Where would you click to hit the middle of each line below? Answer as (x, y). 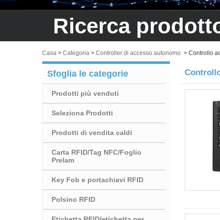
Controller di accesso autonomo (138, 53)
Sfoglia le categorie (88, 73)
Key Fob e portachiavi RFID (97, 179)
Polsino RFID (73, 199)
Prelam (63, 160)
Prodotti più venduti (85, 93)
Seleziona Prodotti (82, 113)
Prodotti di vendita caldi (92, 132)
